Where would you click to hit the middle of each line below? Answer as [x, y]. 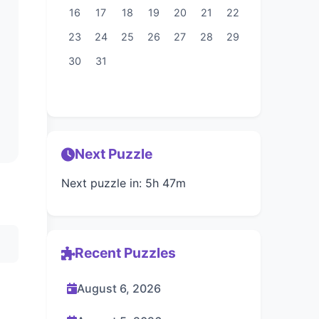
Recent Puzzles [125, 253]
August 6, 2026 [119, 288]
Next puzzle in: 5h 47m [124, 183]
